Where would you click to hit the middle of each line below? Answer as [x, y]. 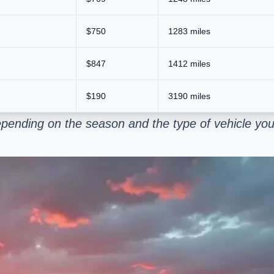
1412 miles [189, 63]
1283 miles [189, 31]
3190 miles [189, 96]
